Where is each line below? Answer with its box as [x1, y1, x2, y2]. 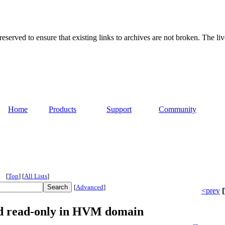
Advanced [76, 183, 103, 191]
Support [106, 105, 132, 114]
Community [159, 105, 196, 114]
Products [49, 105, 76, 114]
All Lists [24, 172, 47, 180]
